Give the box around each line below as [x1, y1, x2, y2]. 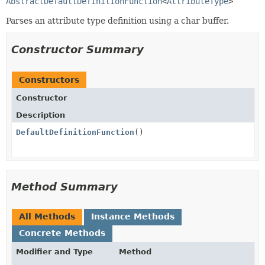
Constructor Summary [11, 43, 144, 56]
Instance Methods [91, 212, 174, 221]
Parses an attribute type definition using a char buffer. [6, 16, 229, 25]
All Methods [19, 212, 75, 221]
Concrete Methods [19, 228, 105, 238]
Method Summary [11, 180, 118, 193]
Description [16, 111, 65, 119]
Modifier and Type [16, 247, 93, 256]
